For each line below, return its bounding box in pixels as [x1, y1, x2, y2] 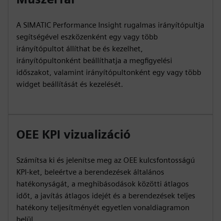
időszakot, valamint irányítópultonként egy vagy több [16, 68, 201, 77]
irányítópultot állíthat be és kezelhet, [16, 44, 143, 53]
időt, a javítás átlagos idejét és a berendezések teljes [16, 191, 195, 200]
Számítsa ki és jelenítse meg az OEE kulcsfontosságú [16, 155, 195, 165]
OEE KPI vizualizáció [16, 127, 131, 142]
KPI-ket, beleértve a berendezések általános [16, 167, 164, 177]
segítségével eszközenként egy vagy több [16, 32, 158, 41]
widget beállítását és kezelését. [16, 79, 123, 89]
